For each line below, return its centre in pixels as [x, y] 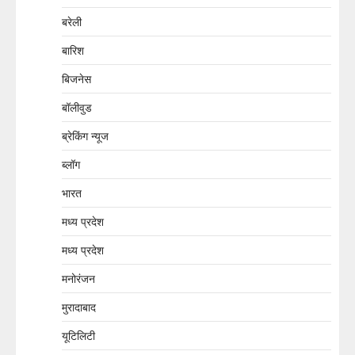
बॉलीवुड [77, 107]
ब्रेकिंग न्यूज [85, 136]
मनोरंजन [78, 278]
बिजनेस [76, 78]
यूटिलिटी [78, 335]
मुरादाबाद [79, 307]
